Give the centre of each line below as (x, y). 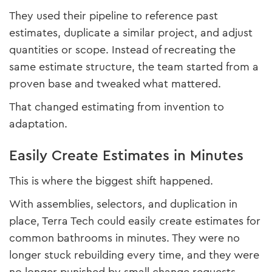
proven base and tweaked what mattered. (115, 84)
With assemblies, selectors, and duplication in (123, 204)
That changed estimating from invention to (117, 107)
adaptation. (38, 124)
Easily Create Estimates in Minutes (126, 156)
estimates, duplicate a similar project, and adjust (131, 33)
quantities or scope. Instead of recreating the (122, 50)
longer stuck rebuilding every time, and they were (134, 255)
